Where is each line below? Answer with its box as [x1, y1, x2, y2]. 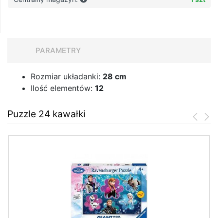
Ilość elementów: [31, 83, 95, 93]
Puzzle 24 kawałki [7, 108, 86, 120]
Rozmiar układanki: [31, 72, 103, 82]
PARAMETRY [36, 46, 81, 55]
